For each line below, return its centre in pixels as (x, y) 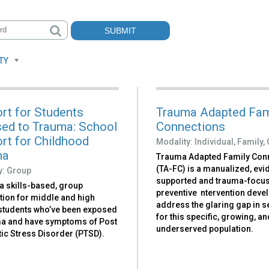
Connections (191, 126)
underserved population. (205, 228)
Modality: (176, 141)
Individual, (215, 141)
